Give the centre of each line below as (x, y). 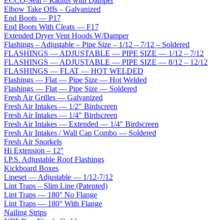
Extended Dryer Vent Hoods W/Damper (66, 35)
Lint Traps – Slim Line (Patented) (56, 186)
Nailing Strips (25, 212)
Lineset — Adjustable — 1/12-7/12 (58, 177)
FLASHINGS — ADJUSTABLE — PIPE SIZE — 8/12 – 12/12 (106, 62)
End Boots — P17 (32, 18)
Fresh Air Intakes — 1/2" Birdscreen (61, 106)
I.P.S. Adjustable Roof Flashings (54, 159)
